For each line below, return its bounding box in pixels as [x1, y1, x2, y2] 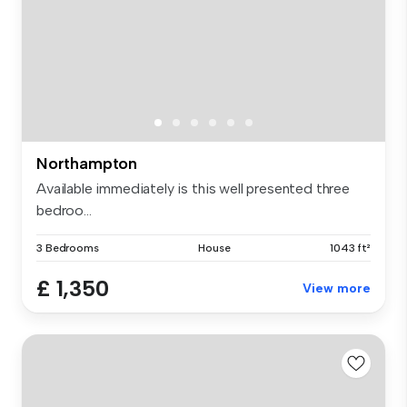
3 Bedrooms [36, 241, 99, 254]
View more [303, 280, 371, 296]
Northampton [36, 153, 138, 174]
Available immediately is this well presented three [36, 179, 350, 197]
